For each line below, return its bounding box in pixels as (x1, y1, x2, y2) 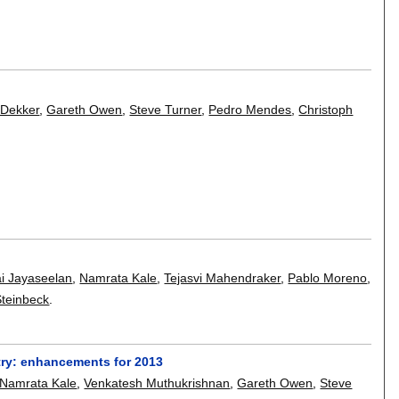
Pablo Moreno (288, 270, 368, 285)
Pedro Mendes (208, 102, 292, 117)
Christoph (298, 102, 354, 117)
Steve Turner (129, 102, 202, 117)
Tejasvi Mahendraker (164, 270, 281, 285)
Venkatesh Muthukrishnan (84, 376, 231, 391)
